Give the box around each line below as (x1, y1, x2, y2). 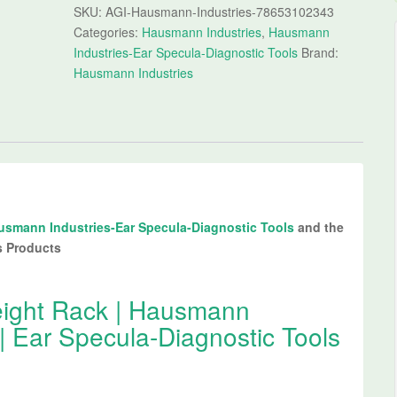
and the (298, 217, 345, 236)
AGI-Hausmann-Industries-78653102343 (105, 3, 334, 20)
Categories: (73, 23, 142, 41)
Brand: (300, 43, 339, 61)
